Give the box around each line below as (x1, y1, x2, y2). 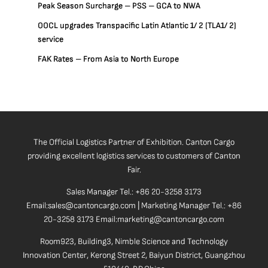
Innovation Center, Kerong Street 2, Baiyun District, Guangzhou (23, 250, 245, 260)
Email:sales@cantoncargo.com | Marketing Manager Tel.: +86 (26, 200, 242, 211)
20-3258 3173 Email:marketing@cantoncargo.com (44, 214, 224, 224)
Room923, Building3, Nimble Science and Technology (40, 236, 228, 246)
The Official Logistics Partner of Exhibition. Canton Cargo (33, 137, 234, 147)
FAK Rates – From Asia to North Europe (38, 54, 179, 64)
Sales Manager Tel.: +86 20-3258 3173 (66, 187, 202, 197)
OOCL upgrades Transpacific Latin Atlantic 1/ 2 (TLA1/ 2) (38, 20, 237, 31)
